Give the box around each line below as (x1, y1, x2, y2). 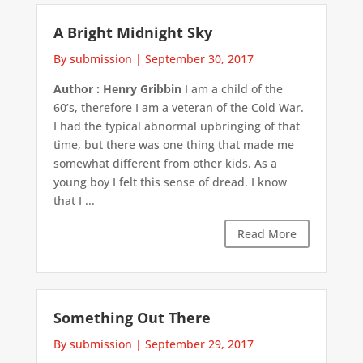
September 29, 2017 (144, 336, 254, 352)
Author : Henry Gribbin (53, 80, 181, 96)
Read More (237, 225, 297, 241)
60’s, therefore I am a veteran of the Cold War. (53, 99, 304, 115)
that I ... (53, 192, 95, 208)
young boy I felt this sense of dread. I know (53, 173, 287, 190)
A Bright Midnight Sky (53, 22, 212, 42)
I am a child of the (181, 80, 283, 96)
